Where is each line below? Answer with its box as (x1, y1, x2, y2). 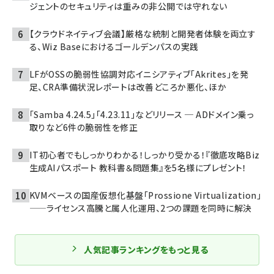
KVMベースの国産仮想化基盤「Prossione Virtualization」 (29, 189, 262, 201)
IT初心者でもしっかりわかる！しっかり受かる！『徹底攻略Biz (29, 149, 260, 161)
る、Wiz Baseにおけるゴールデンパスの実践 (29, 40, 199, 53)
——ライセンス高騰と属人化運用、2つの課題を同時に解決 (29, 202, 252, 214)
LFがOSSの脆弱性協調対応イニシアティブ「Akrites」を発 (29, 68, 249, 80)
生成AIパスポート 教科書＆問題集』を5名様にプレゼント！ (29, 161, 247, 174)
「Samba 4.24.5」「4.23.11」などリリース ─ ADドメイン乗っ (29, 108, 254, 120)
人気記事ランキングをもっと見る (84, 243, 209, 256)
